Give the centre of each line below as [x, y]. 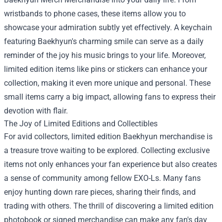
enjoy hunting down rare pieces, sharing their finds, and [100, 192]
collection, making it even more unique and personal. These [107, 83]
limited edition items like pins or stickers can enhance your [106, 69]
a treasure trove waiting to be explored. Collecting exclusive [107, 150]
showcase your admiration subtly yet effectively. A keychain [108, 27]
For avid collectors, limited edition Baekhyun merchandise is [108, 136]
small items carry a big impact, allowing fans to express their [110, 97]
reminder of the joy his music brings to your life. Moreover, [105, 55]
